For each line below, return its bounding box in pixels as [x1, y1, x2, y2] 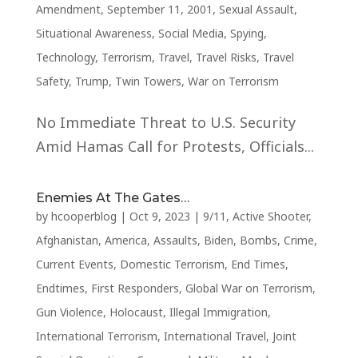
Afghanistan [35, 233, 98, 248]
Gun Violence [35, 304, 103, 320]
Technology [35, 50, 95, 65]
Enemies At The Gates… [35, 190, 189, 205]
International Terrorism [35, 328, 157, 344]
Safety [35, 74, 69, 89]
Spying [229, 26, 264, 41]
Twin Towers [114, 74, 181, 89]
